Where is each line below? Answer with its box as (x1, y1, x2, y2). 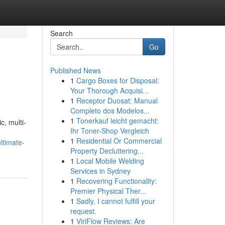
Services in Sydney (70, 166, 131, 176)
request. (70, 206, 96, 216)
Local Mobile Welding (76, 156, 144, 166)
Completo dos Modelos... (70, 105, 150, 116)
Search (50, 28, 73, 38)
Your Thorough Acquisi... (70, 85, 149, 95)
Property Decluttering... (70, 146, 144, 156)
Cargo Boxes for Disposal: (76, 75, 159, 85)
